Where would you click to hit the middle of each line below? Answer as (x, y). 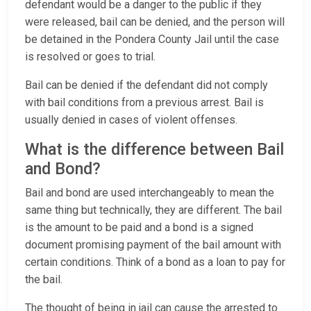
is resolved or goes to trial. (92, 57)
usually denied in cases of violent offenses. (133, 120)
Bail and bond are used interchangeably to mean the (150, 193)
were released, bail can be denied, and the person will (155, 22)
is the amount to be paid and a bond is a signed (139, 228)
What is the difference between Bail (154, 150)
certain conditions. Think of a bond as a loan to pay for (155, 262)
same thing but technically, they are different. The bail (153, 210)
